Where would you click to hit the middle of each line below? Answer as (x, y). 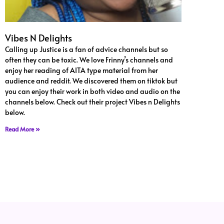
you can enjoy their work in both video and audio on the (92, 91)
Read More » (22, 129)
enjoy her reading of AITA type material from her (81, 70)
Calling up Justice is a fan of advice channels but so (86, 49)
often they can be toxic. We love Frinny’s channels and (89, 59)
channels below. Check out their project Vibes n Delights (92, 101)
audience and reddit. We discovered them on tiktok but (91, 80)
